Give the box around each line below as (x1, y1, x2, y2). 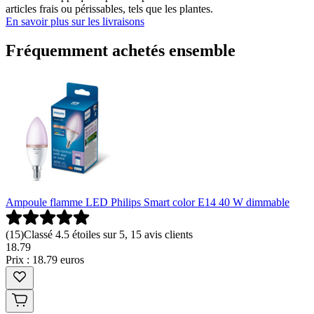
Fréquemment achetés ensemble (6, 41, 235, 60)
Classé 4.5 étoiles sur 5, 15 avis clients (24, 228, 193, 241)
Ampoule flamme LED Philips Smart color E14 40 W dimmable (6, 196, 289, 209)
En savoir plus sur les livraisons (6, 15, 144, 27)
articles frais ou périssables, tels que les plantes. (6, 2, 213, 15)
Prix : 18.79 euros (6, 254, 84, 266)
